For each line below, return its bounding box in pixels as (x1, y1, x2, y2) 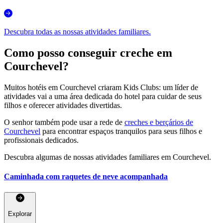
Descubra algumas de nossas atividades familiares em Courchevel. (4, 153, 211, 162)
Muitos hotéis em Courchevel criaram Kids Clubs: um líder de (4, 83, 198, 92)
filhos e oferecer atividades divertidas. (4, 101, 122, 110)
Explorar (8, 210, 32, 218)
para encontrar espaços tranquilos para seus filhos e (40, 127, 202, 136)
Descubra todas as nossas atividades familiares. (4, 27, 151, 36)
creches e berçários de (124, 118, 193, 127)
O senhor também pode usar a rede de (4, 118, 124, 127)
